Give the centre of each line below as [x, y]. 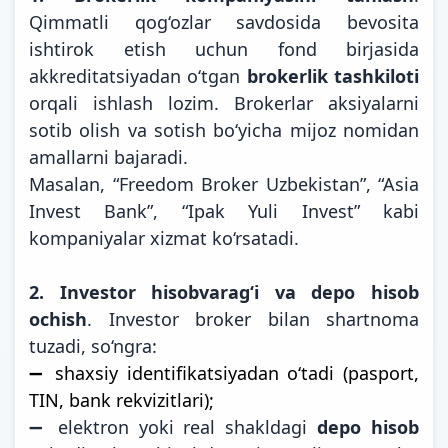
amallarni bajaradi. [108, 156]
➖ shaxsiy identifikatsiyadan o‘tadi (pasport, [224, 372]
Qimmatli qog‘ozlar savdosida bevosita [224, 21]
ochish [58, 318]
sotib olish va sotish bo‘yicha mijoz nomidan [224, 129]
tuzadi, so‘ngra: [93, 345]
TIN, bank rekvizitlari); [121, 399]
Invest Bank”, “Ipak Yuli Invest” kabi [224, 210]
